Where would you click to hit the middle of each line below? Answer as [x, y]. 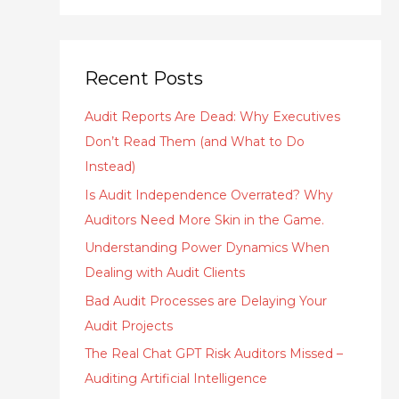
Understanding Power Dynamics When [207, 248]
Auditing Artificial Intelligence [175, 379]
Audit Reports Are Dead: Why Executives [212, 117]
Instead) [110, 167]
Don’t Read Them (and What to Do [194, 142]
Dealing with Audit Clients [164, 273]
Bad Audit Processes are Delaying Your [205, 301]
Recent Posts [143, 79]
